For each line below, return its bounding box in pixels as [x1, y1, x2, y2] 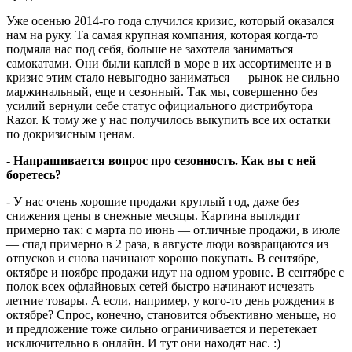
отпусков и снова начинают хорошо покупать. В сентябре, [6, 251, 319, 265]
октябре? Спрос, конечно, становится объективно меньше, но [6, 307, 336, 321]
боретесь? [6, 167, 61, 181]
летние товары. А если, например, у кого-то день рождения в [6, 293, 335, 307]
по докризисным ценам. [6, 126, 135, 141]
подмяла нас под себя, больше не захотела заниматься [6, 42, 293, 56]
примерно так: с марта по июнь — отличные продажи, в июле [6, 222, 340, 236]
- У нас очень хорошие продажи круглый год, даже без [6, 194, 299, 208]
